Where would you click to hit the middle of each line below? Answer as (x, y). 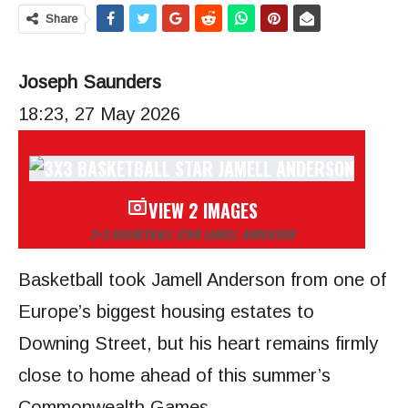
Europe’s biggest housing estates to (166, 312)
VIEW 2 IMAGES (203, 211)
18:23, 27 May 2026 (99, 114)
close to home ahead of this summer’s (174, 376)
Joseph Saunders (90, 82)
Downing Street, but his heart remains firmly (198, 344)
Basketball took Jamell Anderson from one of (202, 280)
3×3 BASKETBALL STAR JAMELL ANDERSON (192, 235)
